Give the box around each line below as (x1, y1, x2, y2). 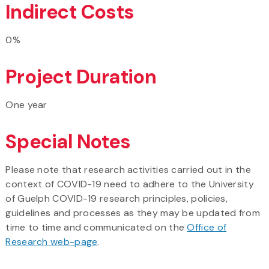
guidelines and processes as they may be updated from (5, 206, 260, 219)
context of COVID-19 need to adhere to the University (5, 177, 254, 190)
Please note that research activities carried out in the (5, 163, 251, 176)
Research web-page (5, 235, 98, 248)
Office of (187, 220, 227, 234)
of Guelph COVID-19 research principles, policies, (5, 192, 228, 205)
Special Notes (5, 128, 130, 154)
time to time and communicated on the (5, 220, 187, 234)
